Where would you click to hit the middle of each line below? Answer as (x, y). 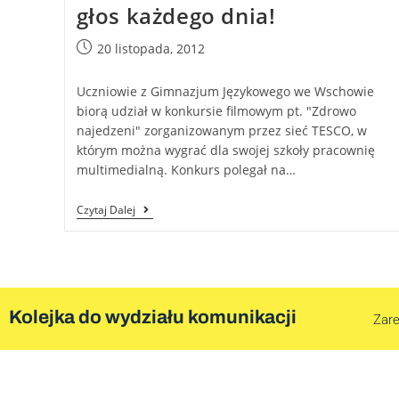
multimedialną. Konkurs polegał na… (186, 169)
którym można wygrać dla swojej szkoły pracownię (225, 150)
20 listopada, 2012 (151, 48)
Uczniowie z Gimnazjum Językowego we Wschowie (225, 91)
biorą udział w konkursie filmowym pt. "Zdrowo (216, 110)
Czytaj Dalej (106, 209)
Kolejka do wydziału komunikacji (153, 317)
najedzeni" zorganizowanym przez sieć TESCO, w (221, 130)
